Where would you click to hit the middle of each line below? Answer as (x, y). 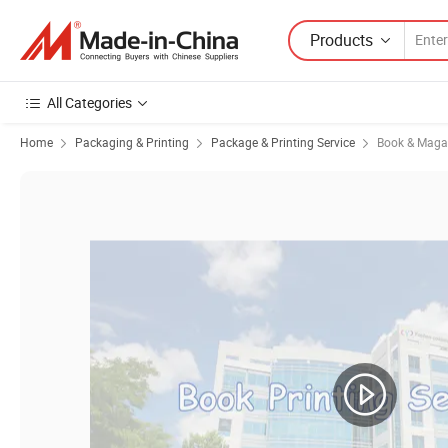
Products (341, 39)
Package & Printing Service (283, 142)
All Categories (89, 102)
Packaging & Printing (132, 142)
